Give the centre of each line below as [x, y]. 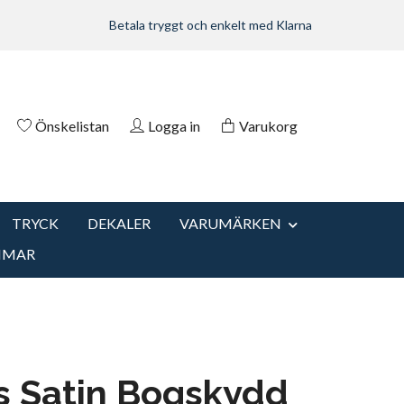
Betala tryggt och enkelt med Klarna [211, 25]
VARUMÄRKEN [230, 223]
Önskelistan [72, 125]
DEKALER [119, 223]
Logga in [174, 125]
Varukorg [268, 125]
